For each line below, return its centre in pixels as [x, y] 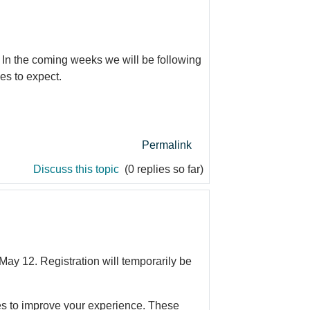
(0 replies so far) [163, 169]
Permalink [167, 145]
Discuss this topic [77, 169]
